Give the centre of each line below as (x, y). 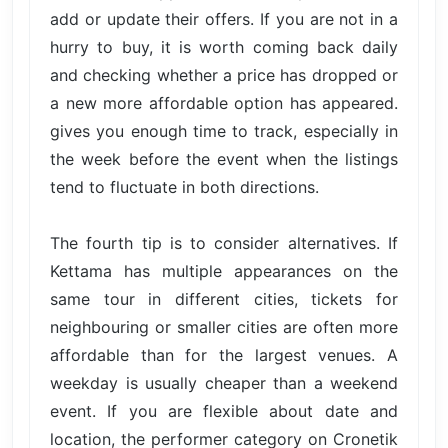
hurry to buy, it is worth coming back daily (224, 46)
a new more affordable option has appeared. (224, 102)
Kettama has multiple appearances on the (224, 270)
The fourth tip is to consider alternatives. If (224, 242)
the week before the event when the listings (224, 158)
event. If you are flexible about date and (224, 410)
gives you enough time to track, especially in (224, 130)
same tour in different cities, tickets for (224, 298)
